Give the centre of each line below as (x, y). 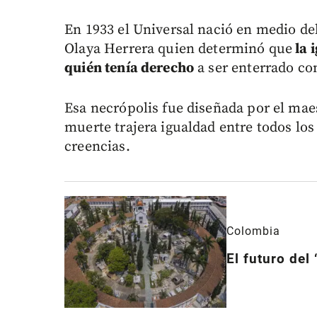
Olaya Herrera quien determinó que (179, 50)
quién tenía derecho (129, 69)
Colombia (253, 231)
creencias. (97, 147)
